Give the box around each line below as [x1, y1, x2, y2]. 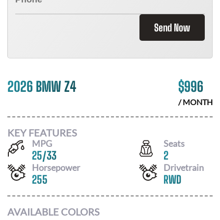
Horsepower [32, 162, 80, 173]
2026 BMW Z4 [7, 78, 76, 95]
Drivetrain [164, 162, 204, 173]
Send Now [154, 22, 190, 33]
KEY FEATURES [7, 126, 77, 138]
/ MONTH [178, 97, 213, 107]
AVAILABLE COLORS [7, 206, 100, 218]
